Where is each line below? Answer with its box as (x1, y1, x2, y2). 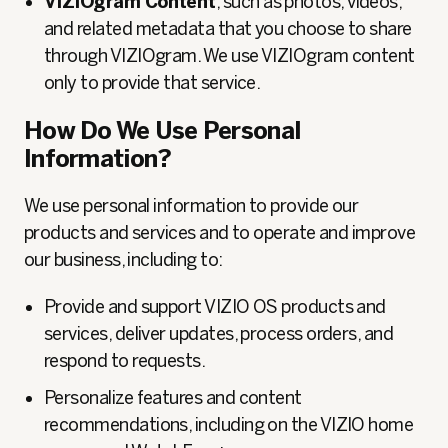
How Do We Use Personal (24, 116, 301, 145)
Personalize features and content (44, 387, 302, 409)
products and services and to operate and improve (24, 222, 416, 244)
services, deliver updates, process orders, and (44, 323, 394, 345)
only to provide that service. (44, 72, 261, 94)
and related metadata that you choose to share (44, 18, 412, 40)
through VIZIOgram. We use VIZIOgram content (44, 45, 415, 67)
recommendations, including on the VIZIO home (44, 414, 414, 436)
